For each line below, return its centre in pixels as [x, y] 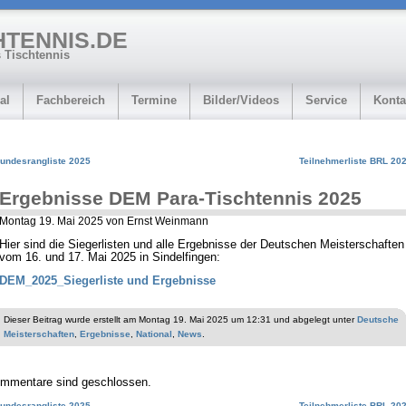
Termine [154, 100]
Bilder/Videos [241, 100]
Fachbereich [71, 100]
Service [326, 100]
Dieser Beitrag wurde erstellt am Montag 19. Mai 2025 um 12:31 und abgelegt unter [180, 320]
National [154, 334]
